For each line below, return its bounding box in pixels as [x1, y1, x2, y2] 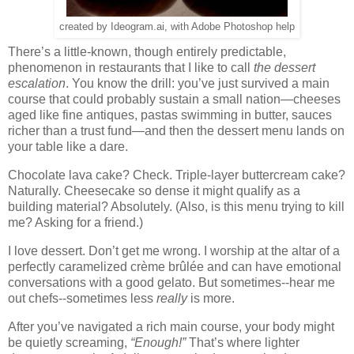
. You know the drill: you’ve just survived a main [66, 77, 330, 91]
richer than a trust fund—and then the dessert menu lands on [8, 124, 345, 138]
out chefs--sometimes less [8, 291, 156, 305]
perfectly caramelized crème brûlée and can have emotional [8, 259, 341, 273]
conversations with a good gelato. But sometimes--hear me [8, 275, 335, 289]
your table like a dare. [8, 140, 128, 154]
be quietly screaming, [8, 335, 130, 349]
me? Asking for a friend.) [8, 216, 143, 230]
